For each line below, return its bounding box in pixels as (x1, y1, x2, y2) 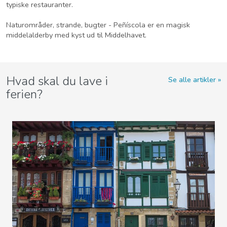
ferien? (6, 86, 43, 102)
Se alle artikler (168, 74, 216, 85)
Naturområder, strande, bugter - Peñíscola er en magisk (6, 19, 190, 30)
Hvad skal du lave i (6, 72, 108, 89)
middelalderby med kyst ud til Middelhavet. (6, 29, 146, 40)
